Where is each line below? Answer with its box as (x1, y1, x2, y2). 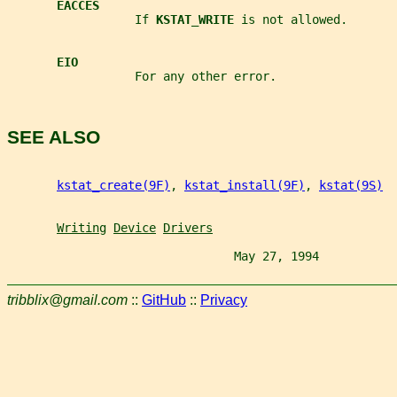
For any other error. (7, 69, 276, 84)
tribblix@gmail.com (7, 292, 128, 307)
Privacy (200, 292, 247, 307)
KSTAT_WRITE (156, 12, 241, 27)
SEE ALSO (7, 127, 100, 148)
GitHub (142, 292, 186, 307)
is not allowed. (241, 12, 347, 27)
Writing (57, 220, 106, 235)
